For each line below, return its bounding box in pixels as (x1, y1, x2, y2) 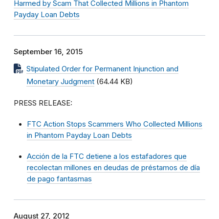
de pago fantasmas (27, 175, 92, 183)
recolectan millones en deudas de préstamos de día (27, 163, 200, 172)
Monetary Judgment (26, 77, 94, 86)
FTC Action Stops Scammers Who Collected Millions (27, 120, 202, 129)
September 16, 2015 (14, 47, 83, 56)
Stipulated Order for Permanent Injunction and (26, 65, 178, 73)
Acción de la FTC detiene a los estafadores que (27, 152, 187, 161)
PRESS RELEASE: (14, 99, 72, 108)
